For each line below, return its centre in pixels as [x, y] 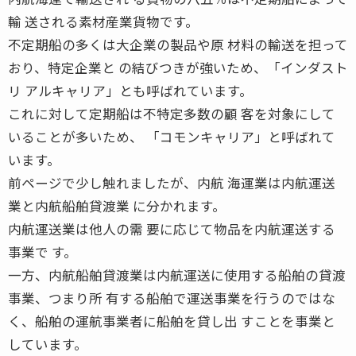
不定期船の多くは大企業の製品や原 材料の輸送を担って [178, 44]
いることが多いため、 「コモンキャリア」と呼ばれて [172, 136]
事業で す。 [43, 252]
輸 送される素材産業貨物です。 [103, 21]
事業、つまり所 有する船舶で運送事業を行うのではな [172, 298]
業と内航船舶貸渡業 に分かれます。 [117, 205]
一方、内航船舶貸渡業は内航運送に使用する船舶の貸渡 [177, 275]
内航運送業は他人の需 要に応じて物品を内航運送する [172, 228]
